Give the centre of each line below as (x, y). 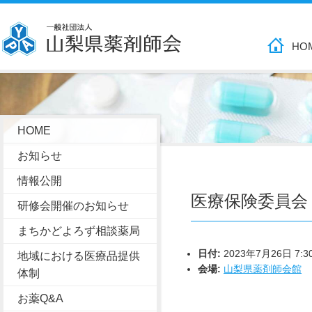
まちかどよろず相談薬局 (79, 231)
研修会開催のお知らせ (73, 206)
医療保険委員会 (249, 201)
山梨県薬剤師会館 (263, 269)
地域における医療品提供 (79, 256)
